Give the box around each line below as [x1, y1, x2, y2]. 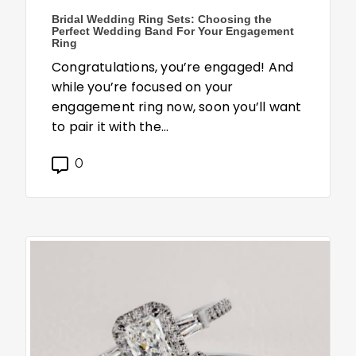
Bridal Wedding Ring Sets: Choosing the [52, 13, 272, 26]
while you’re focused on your [52, 78, 234, 97]
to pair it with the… [52, 118, 168, 137]
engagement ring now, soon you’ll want [52, 98, 302, 117]
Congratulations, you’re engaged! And [52, 58, 294, 77]
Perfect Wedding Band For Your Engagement [52, 25, 294, 38]
